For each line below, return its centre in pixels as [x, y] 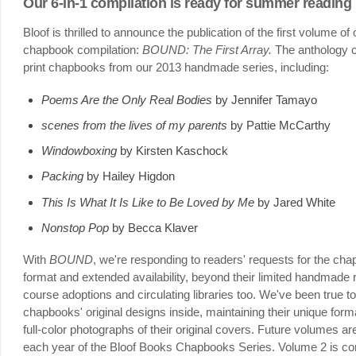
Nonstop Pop [75, 227]
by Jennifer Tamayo [266, 99]
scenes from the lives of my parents [134, 125]
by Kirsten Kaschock [172, 151]
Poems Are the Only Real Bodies [128, 99]
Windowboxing [79, 151]
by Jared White [294, 202]
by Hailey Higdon [129, 176]
